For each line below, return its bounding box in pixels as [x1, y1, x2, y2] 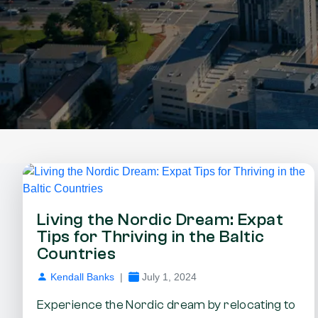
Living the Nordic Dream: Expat [37, 210, 284, 230]
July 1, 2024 [142, 271, 197, 283]
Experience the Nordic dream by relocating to [37, 297, 296, 313]
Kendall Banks [50, 271, 114, 283]
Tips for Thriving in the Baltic [37, 227, 265, 247]
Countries [37, 244, 116, 264]
